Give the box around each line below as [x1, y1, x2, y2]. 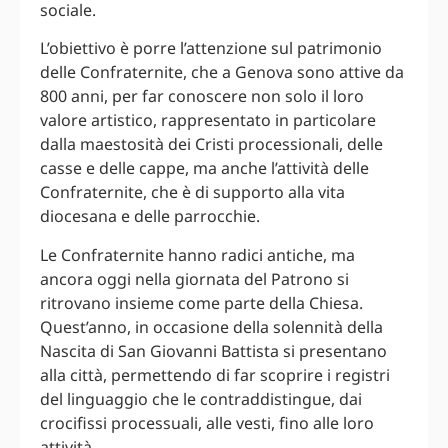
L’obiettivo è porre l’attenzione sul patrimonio [40, 37, 382, 60]
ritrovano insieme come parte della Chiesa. [40, 291, 363, 314]
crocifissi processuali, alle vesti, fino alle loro [40, 411, 374, 434]
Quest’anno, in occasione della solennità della [40, 315, 383, 338]
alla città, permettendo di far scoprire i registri [40, 363, 390, 386]
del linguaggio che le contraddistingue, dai [40, 387, 362, 410]
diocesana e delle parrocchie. [40, 205, 260, 228]
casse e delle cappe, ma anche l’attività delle [40, 157, 369, 180]
